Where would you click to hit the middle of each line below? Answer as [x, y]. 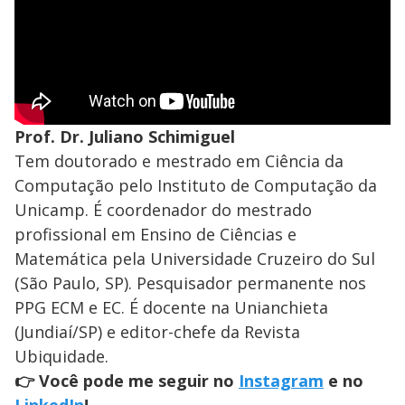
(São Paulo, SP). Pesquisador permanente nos [190, 283]
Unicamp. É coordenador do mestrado [163, 209]
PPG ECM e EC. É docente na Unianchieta [171, 307]
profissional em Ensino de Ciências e [155, 234]
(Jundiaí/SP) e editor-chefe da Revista [157, 331]
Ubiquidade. [61, 356]
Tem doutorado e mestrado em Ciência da [179, 160]
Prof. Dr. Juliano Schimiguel [125, 136]
